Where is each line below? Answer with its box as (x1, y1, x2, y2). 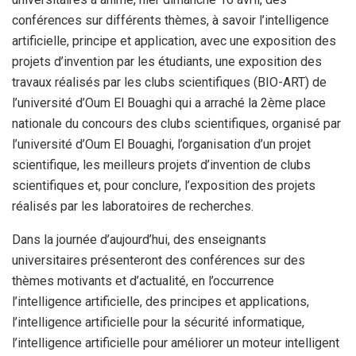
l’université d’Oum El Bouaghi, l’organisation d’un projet (12, 137, 311, 153)
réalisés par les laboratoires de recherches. (12, 199, 253, 215)
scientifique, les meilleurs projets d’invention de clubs (12, 157, 311, 173)
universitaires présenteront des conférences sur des (12, 253, 305, 269)
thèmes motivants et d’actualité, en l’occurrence (12, 273, 274, 289)
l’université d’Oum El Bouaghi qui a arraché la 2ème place (12, 95, 326, 111)
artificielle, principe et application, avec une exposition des (12, 33, 336, 49)
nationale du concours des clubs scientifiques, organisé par (12, 116, 341, 132)
